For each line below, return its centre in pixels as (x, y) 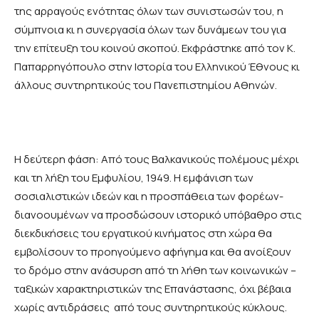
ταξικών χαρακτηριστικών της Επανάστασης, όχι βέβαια (154, 289)
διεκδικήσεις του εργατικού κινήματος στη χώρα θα (143, 234)
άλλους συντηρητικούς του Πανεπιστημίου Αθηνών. (146, 85)
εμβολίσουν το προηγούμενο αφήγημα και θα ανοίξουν (153, 252)
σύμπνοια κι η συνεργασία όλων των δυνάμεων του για (150, 30)
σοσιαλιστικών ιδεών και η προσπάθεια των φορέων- (149, 197)
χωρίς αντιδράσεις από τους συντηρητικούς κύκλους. (151, 308)
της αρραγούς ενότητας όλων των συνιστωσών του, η (149, 11)
